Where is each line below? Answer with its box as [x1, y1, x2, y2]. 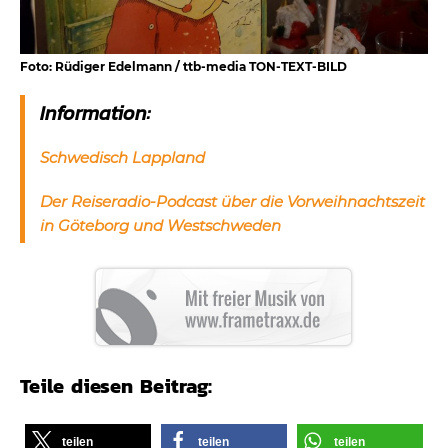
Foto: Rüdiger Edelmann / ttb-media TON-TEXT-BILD [20, 58, 347, 74]
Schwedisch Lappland [40, 147, 205, 167]
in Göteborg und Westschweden [40, 215, 281, 235]
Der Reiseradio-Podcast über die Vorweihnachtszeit [40, 191, 425, 211]
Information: [40, 97, 151, 128]
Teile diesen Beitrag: [20, 370, 212, 401]
